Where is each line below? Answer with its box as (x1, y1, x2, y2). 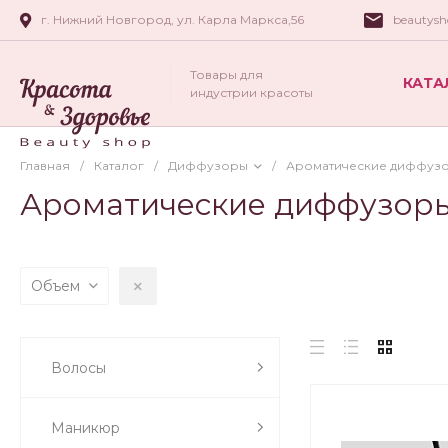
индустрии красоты (190, 84, 313, 100)
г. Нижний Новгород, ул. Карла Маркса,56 (41, 12, 304, 27)
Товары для (190, 66, 263, 82)
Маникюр (51, 418, 120, 437)
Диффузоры (168, 158, 248, 173)
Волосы (51, 358, 106, 377)
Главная (20, 158, 70, 173)
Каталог (94, 158, 144, 173)
